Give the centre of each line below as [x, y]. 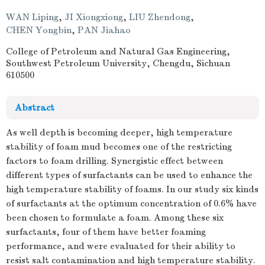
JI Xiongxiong [94, 17]
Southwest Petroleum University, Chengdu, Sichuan [118, 63]
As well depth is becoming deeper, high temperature [119, 132]
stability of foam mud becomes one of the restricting [119, 147]
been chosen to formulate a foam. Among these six [115, 218]
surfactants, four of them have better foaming [106, 232]
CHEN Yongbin [39, 30]
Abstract [35, 108]
